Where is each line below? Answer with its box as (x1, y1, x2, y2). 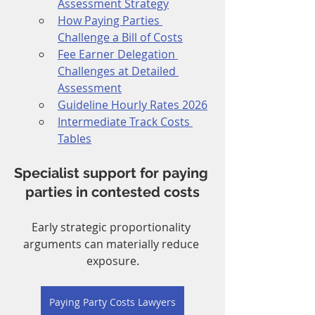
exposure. (86, 253, 139, 269)
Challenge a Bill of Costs (58, 30, 183, 46)
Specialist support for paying (13, 165, 212, 182)
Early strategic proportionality (32, 219, 193, 236)
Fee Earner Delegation (58, 46, 178, 63)
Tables (58, 131, 91, 147)
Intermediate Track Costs (58, 114, 193, 130)
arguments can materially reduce (23, 236, 202, 252)
